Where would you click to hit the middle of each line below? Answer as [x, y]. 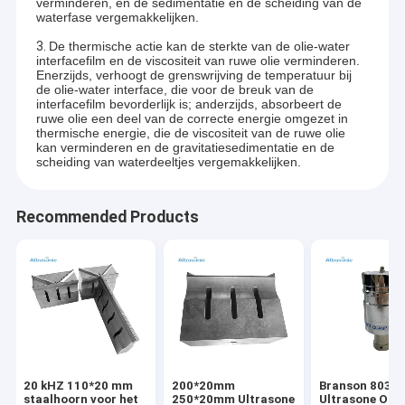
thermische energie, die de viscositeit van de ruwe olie [190, 133]
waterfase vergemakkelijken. [117, 18]
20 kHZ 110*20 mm [79, 386]
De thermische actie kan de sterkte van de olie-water [199, 47]
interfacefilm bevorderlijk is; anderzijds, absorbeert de [188, 104]
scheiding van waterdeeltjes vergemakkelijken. [168, 162]
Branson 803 [356, 386]
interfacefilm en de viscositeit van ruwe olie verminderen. [198, 61]
